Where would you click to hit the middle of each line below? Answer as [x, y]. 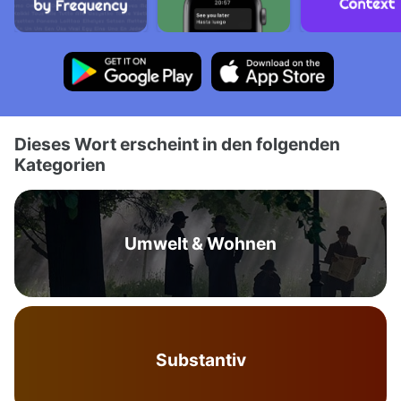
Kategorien [60, 165]
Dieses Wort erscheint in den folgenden [177, 144]
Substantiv [200, 360]
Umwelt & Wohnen [200, 243]
